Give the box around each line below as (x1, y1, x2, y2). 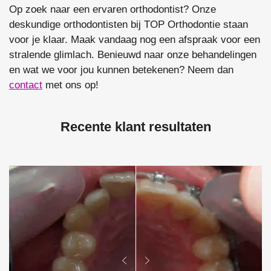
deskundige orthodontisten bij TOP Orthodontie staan (9, 19, 248, 31)
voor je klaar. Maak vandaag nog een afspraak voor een (9, 34, 260, 46)
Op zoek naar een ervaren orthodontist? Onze (9, 4, 216, 16)
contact (9, 79, 42, 91)
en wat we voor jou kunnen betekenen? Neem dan (9, 64, 233, 76)
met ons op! (42, 79, 99, 91)
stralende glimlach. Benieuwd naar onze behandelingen (9, 49, 256, 61)
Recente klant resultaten (60, 120, 211, 135)
